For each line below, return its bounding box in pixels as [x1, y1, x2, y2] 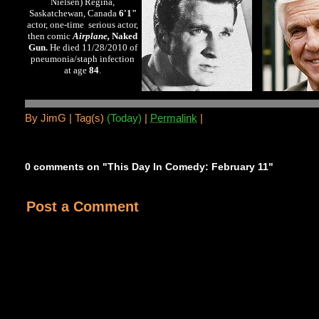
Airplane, [73, 31, 113, 42]
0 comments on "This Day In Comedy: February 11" [25, 160, 274, 172]
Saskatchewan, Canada [28, 9, 119, 19]
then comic [28, 31, 73, 42]
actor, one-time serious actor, [27, 20, 139, 31]
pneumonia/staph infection [31, 54, 135, 65]
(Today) [107, 112, 142, 125]
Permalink [150, 112, 198, 125]
